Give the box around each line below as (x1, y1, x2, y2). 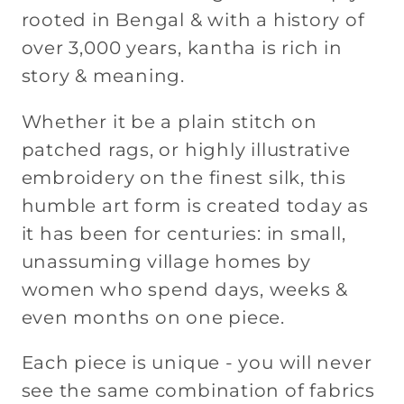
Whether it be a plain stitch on (21, 110, 317, 133)
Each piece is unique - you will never (21, 352, 372, 374)
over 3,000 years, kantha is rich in (21, 37, 343, 60)
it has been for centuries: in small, (21, 222, 346, 244)
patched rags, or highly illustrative (21, 138, 351, 161)
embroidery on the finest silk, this (21, 166, 346, 188)
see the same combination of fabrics (21, 380, 375, 402)
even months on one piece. (21, 306, 285, 328)
